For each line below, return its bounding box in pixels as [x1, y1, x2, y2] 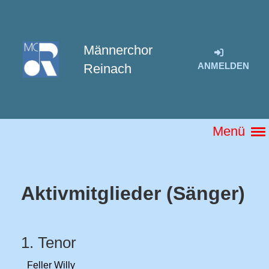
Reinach [83, 61, 131, 76]
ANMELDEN [198, 61, 249, 71]
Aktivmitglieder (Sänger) [21, 183, 245, 204]
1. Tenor [21, 234, 80, 252]
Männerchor [83, 43, 153, 58]
